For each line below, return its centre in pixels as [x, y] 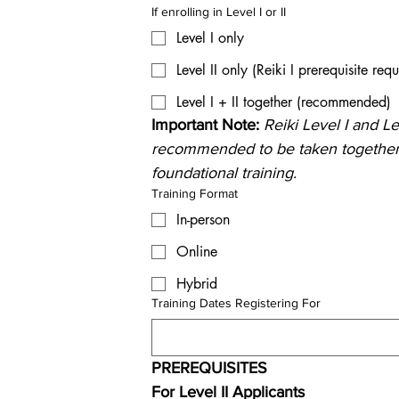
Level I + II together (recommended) [284, 102]
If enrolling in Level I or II [219, 12]
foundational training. [224, 173]
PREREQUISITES [209, 368]
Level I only [210, 38]
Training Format [195, 193]
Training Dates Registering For [236, 303]
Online [197, 252]
